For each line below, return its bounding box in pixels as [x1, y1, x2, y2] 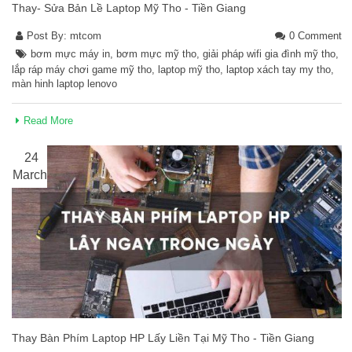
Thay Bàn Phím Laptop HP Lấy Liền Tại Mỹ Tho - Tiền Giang [12, 332, 314, 345]
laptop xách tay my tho [226, 63, 331, 75]
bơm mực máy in [31, 47, 110, 60]
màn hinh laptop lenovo [12, 77, 117, 90]
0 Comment [289, 29, 342, 42]
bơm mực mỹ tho [116, 47, 196, 60]
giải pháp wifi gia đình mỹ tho [203, 47, 335, 60]
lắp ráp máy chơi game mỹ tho [12, 63, 152, 75]
